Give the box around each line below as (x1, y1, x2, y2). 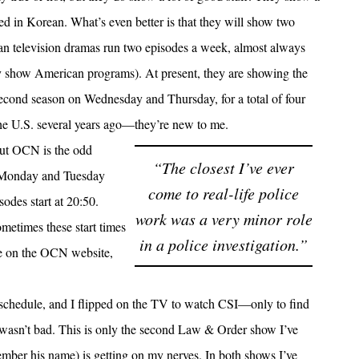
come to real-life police (148, 183, 300, 204)
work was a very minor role (135, 208, 313, 230)
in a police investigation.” (139, 234, 309, 256)
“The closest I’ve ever (153, 157, 295, 179)
